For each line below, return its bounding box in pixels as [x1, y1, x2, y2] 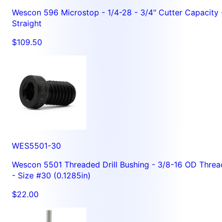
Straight [12, 18, 42, 28]
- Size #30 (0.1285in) [12, 170, 91, 180]
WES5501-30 [12, 140, 61, 151]
